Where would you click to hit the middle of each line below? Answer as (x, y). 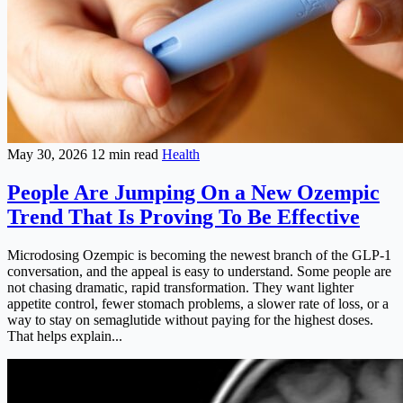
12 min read (126, 154)
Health (181, 154)
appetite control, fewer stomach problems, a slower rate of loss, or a (198, 303)
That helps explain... (65, 336)
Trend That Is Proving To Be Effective (184, 216)
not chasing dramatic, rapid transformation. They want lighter (180, 287)
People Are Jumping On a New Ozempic (193, 192)
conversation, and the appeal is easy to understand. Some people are (199, 271)
